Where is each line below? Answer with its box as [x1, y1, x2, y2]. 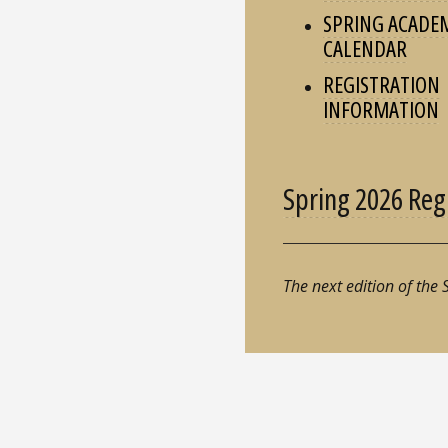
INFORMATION [322, 93, 439, 124]
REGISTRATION [322, 68, 440, 99]
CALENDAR [322, 32, 407, 63]
